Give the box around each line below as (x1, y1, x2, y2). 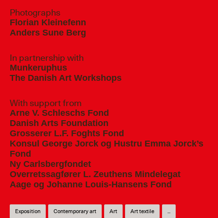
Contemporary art (54, 207, 96, 216)
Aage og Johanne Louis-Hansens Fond (10, 180, 172, 190)
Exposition (15, 207, 40, 216)
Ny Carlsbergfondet (10, 159, 91, 169)
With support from (10, 97, 82, 109)
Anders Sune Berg (10, 28, 86, 38)
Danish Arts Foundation (10, 118, 109, 128)
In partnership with (10, 52, 84, 64)
